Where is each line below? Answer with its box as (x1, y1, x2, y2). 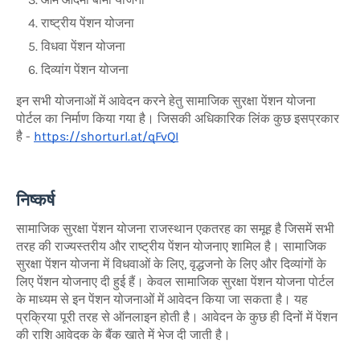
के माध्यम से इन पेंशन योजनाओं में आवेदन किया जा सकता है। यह (16, 291, 308, 307)
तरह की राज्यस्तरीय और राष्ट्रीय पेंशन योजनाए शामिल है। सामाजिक (16, 238, 326, 254)
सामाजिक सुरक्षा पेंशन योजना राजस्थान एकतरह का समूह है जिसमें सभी (16, 220, 334, 236)
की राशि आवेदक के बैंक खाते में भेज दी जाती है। (16, 326, 234, 342)
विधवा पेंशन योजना (41, 38, 125, 54)
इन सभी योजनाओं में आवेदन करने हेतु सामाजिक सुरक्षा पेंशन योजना (16, 92, 316, 108)
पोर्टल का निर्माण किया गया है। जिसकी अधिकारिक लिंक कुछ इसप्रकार (16, 110, 339, 126)
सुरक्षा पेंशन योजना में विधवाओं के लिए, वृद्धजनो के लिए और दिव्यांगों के (16, 256, 326, 272)
